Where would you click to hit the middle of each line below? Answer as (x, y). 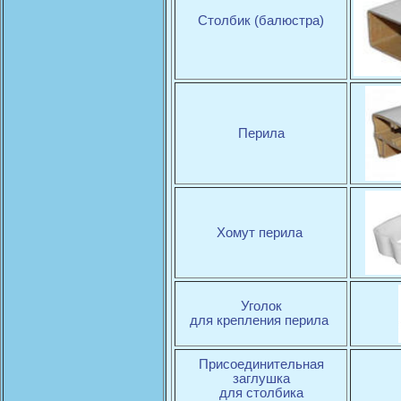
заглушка (261, 379)
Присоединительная (261, 365)
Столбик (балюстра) (261, 21)
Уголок (261, 307)
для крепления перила (261, 321)
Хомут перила (261, 233)
